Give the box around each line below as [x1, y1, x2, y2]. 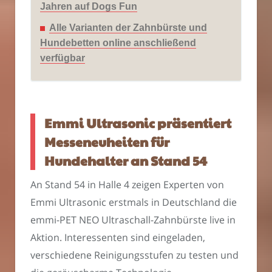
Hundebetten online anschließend [40, 38, 196, 49]
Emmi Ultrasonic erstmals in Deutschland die [30, 195, 237, 209]
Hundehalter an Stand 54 [44, 151, 207, 169]
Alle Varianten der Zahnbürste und [49, 22, 207, 33]
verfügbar [40, 53, 85, 64]
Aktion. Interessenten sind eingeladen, [30, 231, 205, 245]
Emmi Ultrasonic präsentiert [44, 114, 231, 132]
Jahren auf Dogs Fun [40, 1, 137, 12]
